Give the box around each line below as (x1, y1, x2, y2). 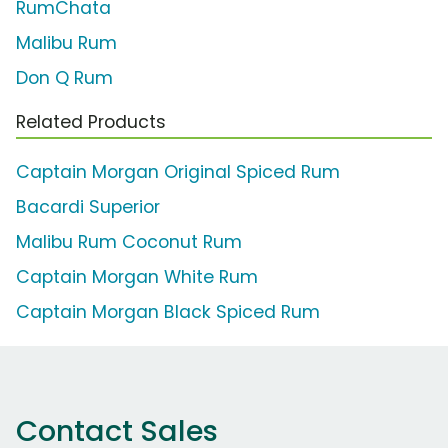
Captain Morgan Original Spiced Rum (16, 160, 340, 185)
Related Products (16, 110, 166, 135)
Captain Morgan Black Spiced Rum (16, 300, 320, 325)
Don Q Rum (16, 66, 113, 91)
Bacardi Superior (16, 195, 160, 220)
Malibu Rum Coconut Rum (16, 230, 242, 255)
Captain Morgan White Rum (16, 265, 258, 290)
